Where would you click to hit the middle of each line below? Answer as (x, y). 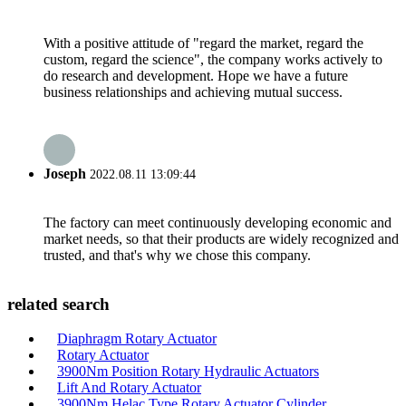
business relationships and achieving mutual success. (193, 92)
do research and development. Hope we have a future (196, 76)
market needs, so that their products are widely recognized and (221, 238)
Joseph (65, 173)
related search (58, 304)
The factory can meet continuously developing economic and (217, 222)
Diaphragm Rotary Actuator (137, 339)
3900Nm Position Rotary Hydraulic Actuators (188, 372)
